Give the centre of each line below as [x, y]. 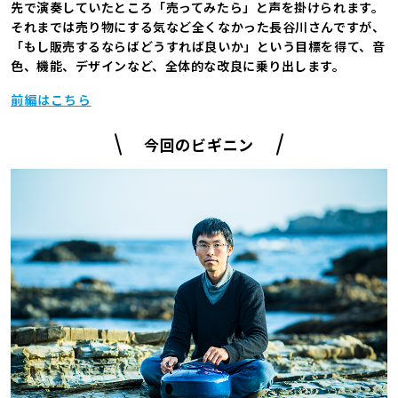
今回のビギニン [199, 144]
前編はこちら [51, 99]
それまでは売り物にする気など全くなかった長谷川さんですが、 [198, 26]
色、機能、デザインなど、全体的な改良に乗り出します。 [178, 65]
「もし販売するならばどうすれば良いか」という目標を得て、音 [198, 46]
